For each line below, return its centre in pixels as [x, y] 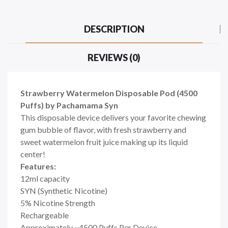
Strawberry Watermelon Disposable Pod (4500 [109, 93]
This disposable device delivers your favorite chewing [113, 117]
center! [33, 154]
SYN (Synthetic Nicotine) [64, 190]
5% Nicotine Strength [58, 203]
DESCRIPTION [114, 29]
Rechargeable [45, 215]
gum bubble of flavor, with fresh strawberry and [103, 129]
